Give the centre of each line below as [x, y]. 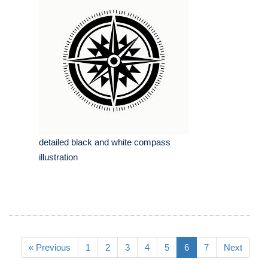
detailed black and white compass [105, 142]
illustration [58, 157]
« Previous [50, 248]
